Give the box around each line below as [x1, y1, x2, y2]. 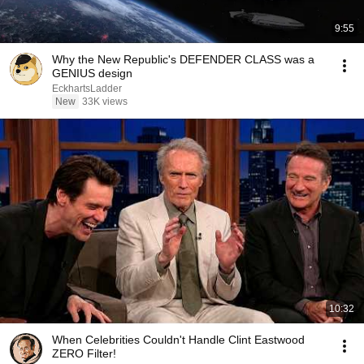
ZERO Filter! [52, 347, 116, 360]
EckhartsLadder [52, 83, 122, 94]
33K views [82, 96, 128, 107]
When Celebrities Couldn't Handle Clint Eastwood [52, 333, 305, 346]
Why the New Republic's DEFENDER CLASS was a [52, 53, 314, 66]
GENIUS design [52, 67, 132, 80]
